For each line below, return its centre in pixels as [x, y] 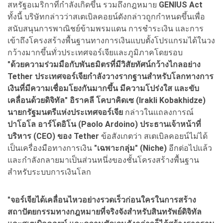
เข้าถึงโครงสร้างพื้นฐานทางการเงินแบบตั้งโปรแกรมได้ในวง [111, 40]
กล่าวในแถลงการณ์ [159, 112]
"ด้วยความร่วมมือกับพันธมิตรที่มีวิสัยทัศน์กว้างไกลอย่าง [104, 64]
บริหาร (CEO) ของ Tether [54, 136]
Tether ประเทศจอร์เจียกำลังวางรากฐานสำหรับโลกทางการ [111, 76]
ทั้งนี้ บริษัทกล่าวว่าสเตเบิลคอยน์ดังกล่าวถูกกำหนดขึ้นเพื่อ [106, 16]
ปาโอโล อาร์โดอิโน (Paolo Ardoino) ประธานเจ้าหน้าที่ [104, 124]
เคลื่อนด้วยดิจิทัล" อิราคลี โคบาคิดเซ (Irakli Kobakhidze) [107, 100]
